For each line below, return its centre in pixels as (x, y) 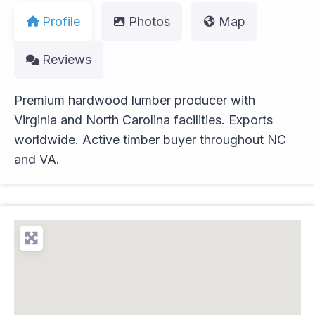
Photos (150, 21)
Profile (62, 21)
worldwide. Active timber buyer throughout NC (150, 140)
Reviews (67, 60)
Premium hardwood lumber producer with (135, 101)
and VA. (37, 160)
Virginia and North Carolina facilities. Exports (143, 120)
